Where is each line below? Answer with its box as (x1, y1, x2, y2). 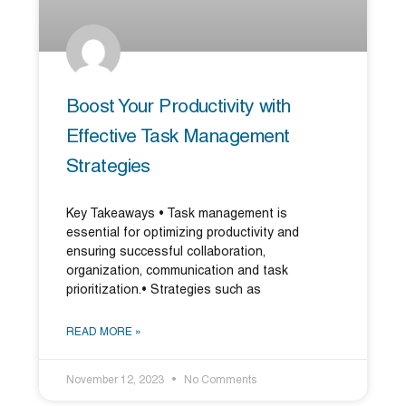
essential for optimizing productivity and (65, 227, 299, 239)
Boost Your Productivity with (65, 98, 291, 116)
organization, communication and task (65, 265, 288, 277)
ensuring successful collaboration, (65, 246, 266, 258)
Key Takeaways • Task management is (65, 208, 287, 220)
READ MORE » (65, 326, 141, 337)
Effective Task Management (65, 128, 290, 146)
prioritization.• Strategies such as (65, 284, 261, 296)
